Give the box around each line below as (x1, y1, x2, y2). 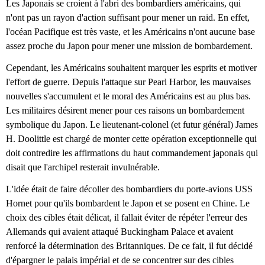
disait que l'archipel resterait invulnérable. (6, 161, 160, 172)
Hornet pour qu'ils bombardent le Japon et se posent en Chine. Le (6, 198, 250, 209)
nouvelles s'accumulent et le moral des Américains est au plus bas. (6, 91, 251, 101)
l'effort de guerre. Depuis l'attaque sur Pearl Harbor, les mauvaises (6, 76, 251, 87)
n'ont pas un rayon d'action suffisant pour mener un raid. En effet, (6, 12, 250, 22)
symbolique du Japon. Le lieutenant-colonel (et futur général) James (6, 119, 258, 130)
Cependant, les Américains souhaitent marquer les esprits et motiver (6, 62, 257, 73)
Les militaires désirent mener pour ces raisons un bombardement (6, 105, 244, 115)
